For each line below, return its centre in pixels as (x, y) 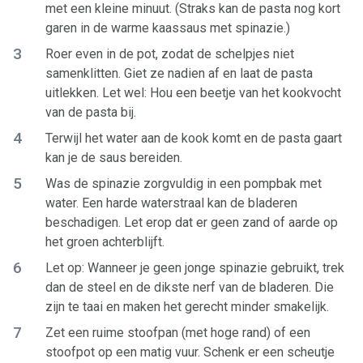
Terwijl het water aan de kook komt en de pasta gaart (194, 138)
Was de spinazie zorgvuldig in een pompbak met (184, 184)
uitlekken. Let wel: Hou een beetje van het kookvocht (193, 93)
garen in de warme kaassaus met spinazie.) (168, 28)
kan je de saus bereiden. (114, 158)
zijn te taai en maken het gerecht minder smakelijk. (187, 307)
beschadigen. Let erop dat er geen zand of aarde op (192, 222)
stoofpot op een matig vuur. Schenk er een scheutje (190, 352)
